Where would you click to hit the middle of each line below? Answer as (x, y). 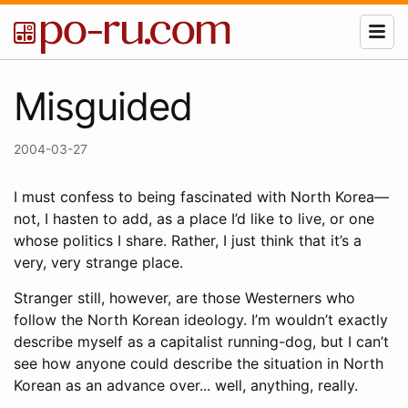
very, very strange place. (98, 262)
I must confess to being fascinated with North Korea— (201, 197)
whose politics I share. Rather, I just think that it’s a (188, 240)
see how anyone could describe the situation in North (199, 363)
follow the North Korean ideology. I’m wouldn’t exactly (201, 320)
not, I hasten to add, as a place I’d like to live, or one (194, 219)
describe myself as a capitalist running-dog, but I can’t (201, 342)
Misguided (103, 106)
